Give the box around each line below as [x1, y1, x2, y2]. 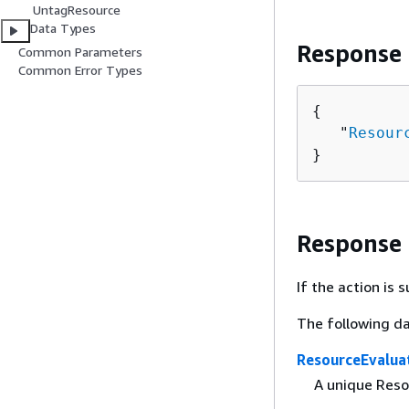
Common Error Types [18, 62, 142, 79]
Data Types [30, 20, 97, 37]
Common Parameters [18, 44, 142, 60]
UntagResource [33, 2, 121, 18]
